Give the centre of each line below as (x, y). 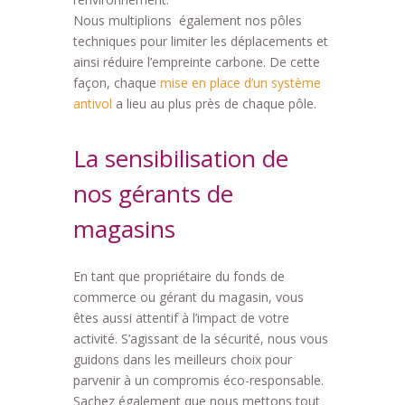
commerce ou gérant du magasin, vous (188, 297)
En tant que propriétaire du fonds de (179, 277)
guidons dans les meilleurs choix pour (182, 360)
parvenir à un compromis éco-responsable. (198, 381)
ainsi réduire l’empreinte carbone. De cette (196, 62)
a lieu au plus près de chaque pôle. (214, 104)
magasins (124, 229)
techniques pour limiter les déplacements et (200, 42)
